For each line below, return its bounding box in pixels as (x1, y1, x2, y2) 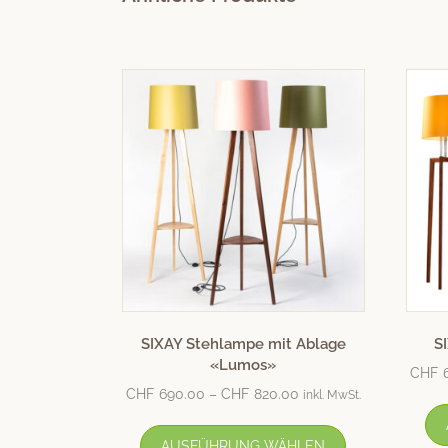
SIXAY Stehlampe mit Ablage (140, 335, 346, 354)
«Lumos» (210, 356, 277, 375)
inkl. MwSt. (302, 387, 361, 402)
